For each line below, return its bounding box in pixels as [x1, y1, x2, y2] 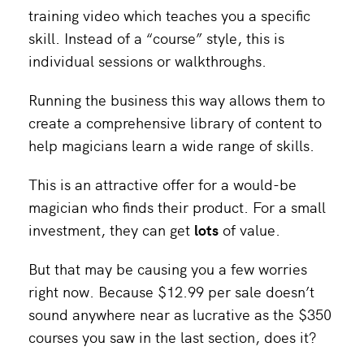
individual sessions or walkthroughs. [28, 50, 266, 71]
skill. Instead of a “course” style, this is [28, 27, 284, 48]
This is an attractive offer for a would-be [28, 173, 297, 194]
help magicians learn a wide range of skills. [28, 134, 314, 155]
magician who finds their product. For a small [28, 196, 326, 217]
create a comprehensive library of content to [28, 111, 322, 132]
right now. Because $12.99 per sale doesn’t [28, 280, 314, 301]
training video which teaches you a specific [28, 4, 310, 25]
